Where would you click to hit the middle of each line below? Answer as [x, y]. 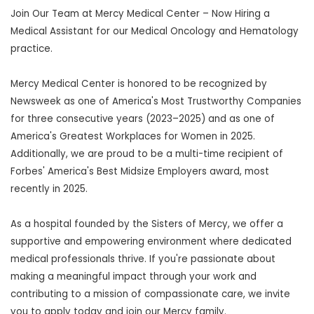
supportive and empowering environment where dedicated [151, 241]
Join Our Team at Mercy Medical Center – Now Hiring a [140, 14]
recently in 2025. [49, 189]
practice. [32, 49]
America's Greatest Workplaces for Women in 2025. [133, 136]
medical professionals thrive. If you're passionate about [143, 259]
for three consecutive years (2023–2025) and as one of [143, 119]
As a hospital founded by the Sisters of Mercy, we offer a [147, 224]
